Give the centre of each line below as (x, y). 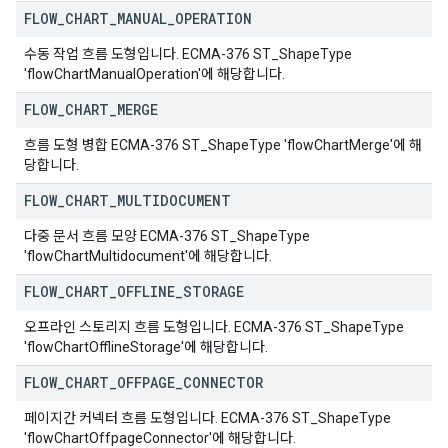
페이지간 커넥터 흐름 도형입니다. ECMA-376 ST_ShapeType (207, 418)
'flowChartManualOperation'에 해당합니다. (154, 74)
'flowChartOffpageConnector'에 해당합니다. (160, 438)
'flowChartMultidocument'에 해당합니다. (148, 256)
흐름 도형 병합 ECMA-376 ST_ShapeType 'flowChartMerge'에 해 (223, 145)
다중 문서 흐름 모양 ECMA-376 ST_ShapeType (167, 236)
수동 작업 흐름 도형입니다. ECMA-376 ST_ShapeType (188, 54)
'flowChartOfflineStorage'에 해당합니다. (146, 347)
